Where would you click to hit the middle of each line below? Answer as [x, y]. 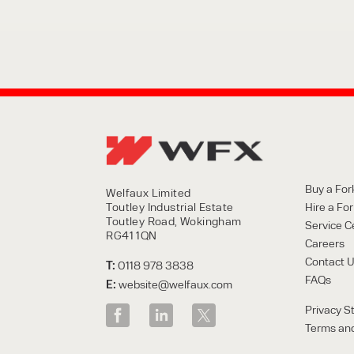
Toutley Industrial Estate [170, 206]
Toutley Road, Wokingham [174, 220]
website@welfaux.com [176, 283]
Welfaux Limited [149, 192]
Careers [324, 242]
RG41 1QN [132, 234]
